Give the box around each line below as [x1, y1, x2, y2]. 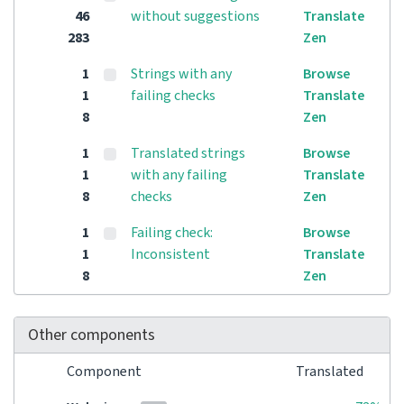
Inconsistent [131, 244, 210, 264]
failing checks [131, 86, 216, 106]
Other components [28, 324, 155, 346]
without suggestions [131, 6, 260, 26]
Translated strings [131, 143, 245, 163]
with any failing [131, 165, 227, 185]
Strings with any [131, 64, 232, 84]
